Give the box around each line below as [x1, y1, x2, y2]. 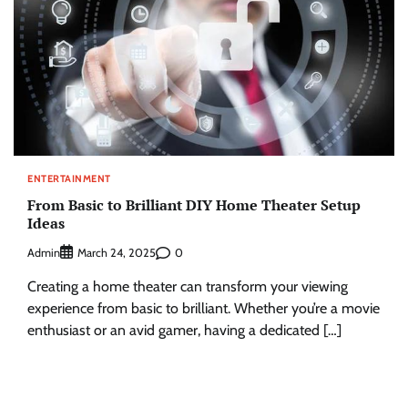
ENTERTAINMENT [27, 172, 111, 186]
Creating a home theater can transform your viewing [27, 278, 348, 296]
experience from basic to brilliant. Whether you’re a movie [27, 300, 380, 318]
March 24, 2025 [77, 246, 156, 260]
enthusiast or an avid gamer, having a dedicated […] [27, 321, 342, 340]
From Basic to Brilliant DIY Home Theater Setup [27, 194, 361, 215]
